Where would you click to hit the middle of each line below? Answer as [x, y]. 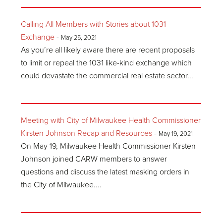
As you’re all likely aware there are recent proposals [108, 50]
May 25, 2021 [79, 38]
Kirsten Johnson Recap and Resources [87, 133]
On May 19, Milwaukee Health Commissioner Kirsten [109, 146]
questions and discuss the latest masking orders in [105, 172]
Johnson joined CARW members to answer [94, 159]
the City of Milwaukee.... [61, 185]
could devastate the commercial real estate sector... [107, 76]
